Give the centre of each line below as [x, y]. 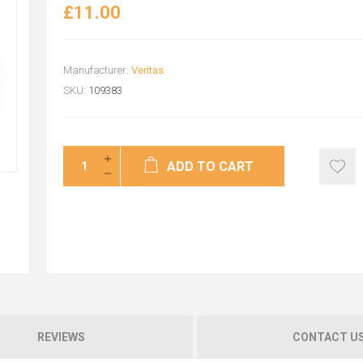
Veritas [147, 70]
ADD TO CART [211, 167]
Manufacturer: [96, 70]
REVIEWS [61, 337]
